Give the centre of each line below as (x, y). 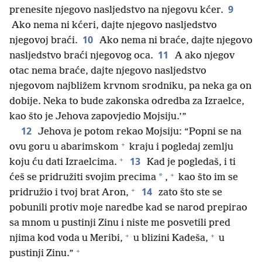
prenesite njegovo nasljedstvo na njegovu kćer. (116, 11)
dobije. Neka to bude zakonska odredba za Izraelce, (127, 102)
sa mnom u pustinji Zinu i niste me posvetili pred (120, 223)
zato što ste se (189, 193)
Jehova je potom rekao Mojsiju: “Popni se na (139, 132)
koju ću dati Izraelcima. (63, 163)
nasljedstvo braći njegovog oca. (81, 56)
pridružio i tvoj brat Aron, (69, 193)
